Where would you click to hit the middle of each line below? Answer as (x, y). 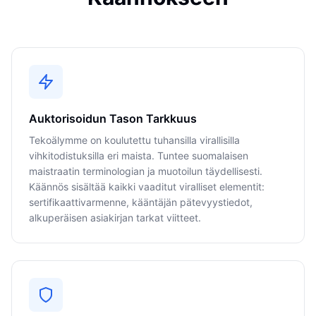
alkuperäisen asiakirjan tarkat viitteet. (115, 218)
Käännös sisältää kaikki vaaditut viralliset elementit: (147, 187)
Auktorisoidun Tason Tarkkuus (113, 119)
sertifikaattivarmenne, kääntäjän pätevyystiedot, (141, 202)
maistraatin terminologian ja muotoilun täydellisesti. (146, 171)
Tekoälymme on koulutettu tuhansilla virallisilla (134, 140)
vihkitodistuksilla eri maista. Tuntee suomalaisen (139, 156)
